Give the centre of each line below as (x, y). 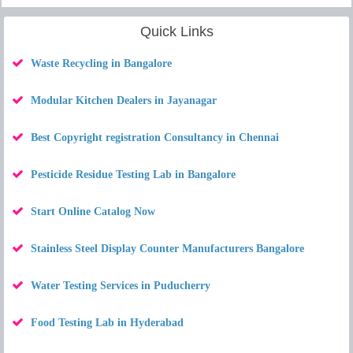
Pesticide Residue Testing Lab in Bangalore (133, 175)
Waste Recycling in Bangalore (101, 63)
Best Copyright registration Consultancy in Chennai (155, 137)
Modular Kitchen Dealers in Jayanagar (124, 100)
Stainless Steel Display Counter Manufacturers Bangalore (167, 249)
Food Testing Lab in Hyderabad (107, 323)
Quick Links (176, 32)
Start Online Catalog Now (93, 212)
